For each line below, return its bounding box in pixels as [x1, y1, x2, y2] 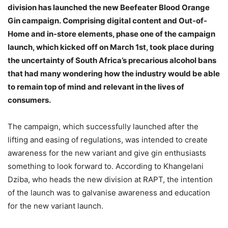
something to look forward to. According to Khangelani [8, 161, 204, 171]
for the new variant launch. [8, 201, 103, 211]
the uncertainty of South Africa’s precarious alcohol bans [8, 55, 216, 65]
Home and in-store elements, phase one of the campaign [8, 29, 215, 39]
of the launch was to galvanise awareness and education [8, 188, 210, 197]
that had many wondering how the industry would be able [8, 69, 220, 78]
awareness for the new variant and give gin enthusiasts [8, 148, 206, 158]
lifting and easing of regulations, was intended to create [8, 135, 208, 145]
